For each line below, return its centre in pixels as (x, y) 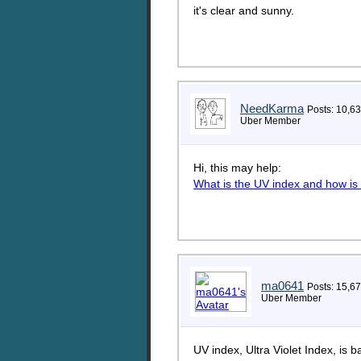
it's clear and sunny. (244, 10)
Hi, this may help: (237, 168)
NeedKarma (272, 108)
